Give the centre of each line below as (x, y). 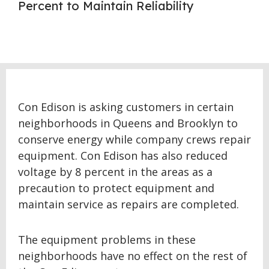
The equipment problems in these (107, 240)
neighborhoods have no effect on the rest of (133, 256)
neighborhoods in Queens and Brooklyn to (128, 123)
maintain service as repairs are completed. (128, 204)
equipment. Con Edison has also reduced (123, 156)
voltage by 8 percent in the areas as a (115, 172)
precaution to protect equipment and (116, 188)
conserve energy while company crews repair (134, 139)
